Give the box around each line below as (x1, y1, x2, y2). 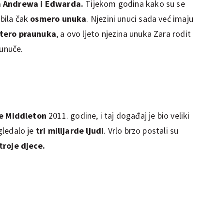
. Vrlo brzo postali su (104, 124, 179, 136)
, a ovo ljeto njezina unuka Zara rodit (56, 28, 191, 39)
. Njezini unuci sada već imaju (86, 13, 193, 24)
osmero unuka (30, 13, 87, 24)
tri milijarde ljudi (33, 124, 104, 136)
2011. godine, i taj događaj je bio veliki (46, 109, 190, 121)
